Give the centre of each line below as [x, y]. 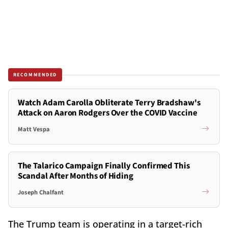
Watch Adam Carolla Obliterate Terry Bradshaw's [109, 103]
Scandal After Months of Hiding [76, 176]
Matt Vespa [34, 129]
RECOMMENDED [35, 75]
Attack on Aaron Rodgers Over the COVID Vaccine [107, 113]
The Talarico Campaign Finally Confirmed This [104, 166]
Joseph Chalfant [40, 192]
